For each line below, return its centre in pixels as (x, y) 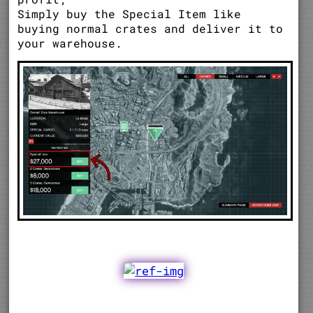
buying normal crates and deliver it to (151, 29)
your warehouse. (70, 43)
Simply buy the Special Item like (130, 14)
